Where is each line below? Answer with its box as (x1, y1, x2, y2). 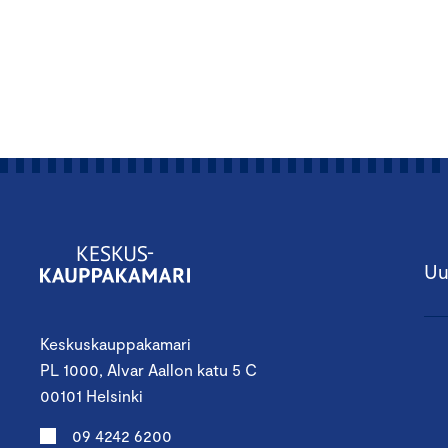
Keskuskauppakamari (40, 334, 191, 354)
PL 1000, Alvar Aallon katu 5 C (40, 360, 257, 380)
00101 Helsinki (40, 386, 143, 406)
